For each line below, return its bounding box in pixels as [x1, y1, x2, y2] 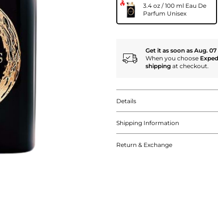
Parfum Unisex [143, 9, 186, 17]
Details [116, 97, 136, 105]
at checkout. [171, 62, 209, 70]
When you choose [145, 54, 200, 62]
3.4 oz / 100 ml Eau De [143, 1, 206, 9]
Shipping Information [116, 119, 179, 127]
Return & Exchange [116, 141, 172, 148]
